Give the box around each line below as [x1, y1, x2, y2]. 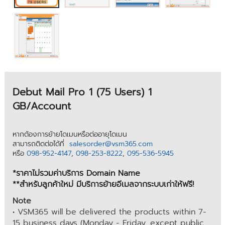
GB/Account [12, 98, 71, 114]
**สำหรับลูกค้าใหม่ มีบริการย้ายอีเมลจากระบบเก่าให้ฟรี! [12, 178, 194, 191]
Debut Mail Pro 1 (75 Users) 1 [12, 84, 152, 99]
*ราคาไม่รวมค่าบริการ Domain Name [12, 167, 140, 180]
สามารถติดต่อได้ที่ [12, 139, 69, 150]
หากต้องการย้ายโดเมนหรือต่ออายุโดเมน [12, 129, 127, 140]
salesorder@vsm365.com [69, 139, 153, 150]
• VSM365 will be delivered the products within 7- [12, 206, 206, 218]
